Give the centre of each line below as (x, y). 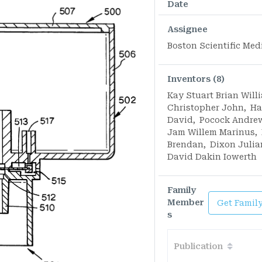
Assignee (187, 30)
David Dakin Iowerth (212, 157)
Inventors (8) (196, 79)
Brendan (185, 145)
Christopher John (205, 108)
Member (185, 203)
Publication (198, 246)
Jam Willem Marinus (211, 132)
